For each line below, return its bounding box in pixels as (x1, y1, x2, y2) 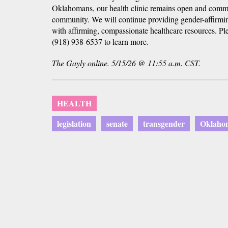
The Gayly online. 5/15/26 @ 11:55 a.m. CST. (52, 58, 203, 69)
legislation (57, 118, 91, 130)
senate (106, 118, 128, 130)
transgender (143, 118, 185, 130)
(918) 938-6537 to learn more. (52, 36, 151, 47)
